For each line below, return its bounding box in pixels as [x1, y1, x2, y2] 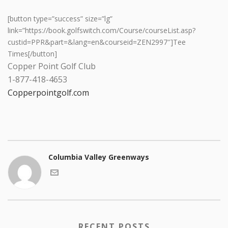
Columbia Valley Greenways [48, 152, 149, 162]
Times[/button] [8, 48, 57, 59]
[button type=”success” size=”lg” [8, 13, 112, 23]
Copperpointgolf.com [8, 87, 89, 98]
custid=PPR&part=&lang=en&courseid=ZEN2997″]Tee [8, 37, 186, 47]
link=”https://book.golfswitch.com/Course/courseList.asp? [8, 25, 195, 35]
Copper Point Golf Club [8, 60, 96, 72]
